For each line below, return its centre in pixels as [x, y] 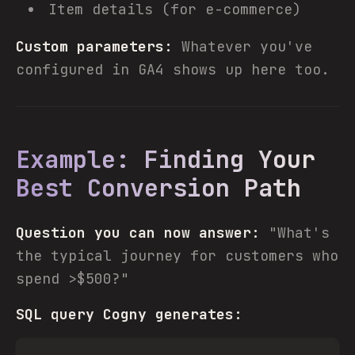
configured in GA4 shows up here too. [173, 69]
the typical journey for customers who [177, 256]
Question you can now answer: [138, 233]
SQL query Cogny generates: [129, 314]
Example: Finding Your [166, 159]
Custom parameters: [94, 46]
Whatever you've [242, 46]
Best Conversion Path [158, 188]
